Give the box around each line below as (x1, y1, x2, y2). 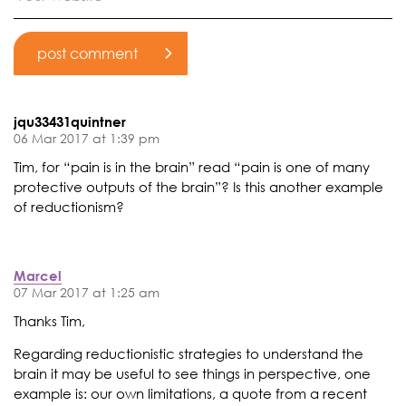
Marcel (14, 266, 62, 284)
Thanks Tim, (14, 312, 85, 331)
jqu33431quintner (14, 112, 126, 130)
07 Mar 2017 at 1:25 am (14, 283, 159, 301)
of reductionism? (14, 198, 124, 217)
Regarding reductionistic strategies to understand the (14, 343, 363, 362)
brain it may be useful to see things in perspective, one (14, 363, 371, 382)
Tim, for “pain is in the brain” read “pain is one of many (14, 158, 370, 177)
